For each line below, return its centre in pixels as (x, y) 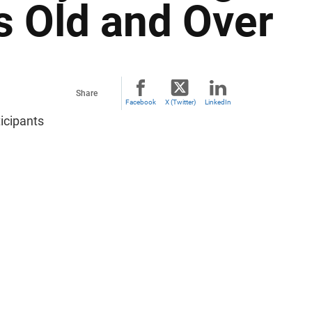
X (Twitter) (180, 102)
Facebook (141, 102)
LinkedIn (218, 102)
